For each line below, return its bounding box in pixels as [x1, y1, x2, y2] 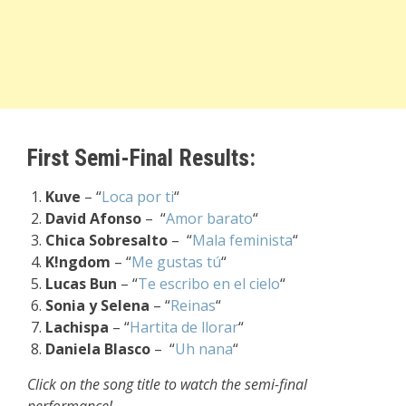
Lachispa [45, 316, 109, 337]
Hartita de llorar [130, 316, 238, 337]
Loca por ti [101, 186, 174, 207]
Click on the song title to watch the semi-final [27, 373, 307, 394]
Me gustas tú [131, 251, 221, 272]
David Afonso [45, 208, 141, 228]
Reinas [170, 295, 216, 315]
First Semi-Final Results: [27, 143, 256, 171]
